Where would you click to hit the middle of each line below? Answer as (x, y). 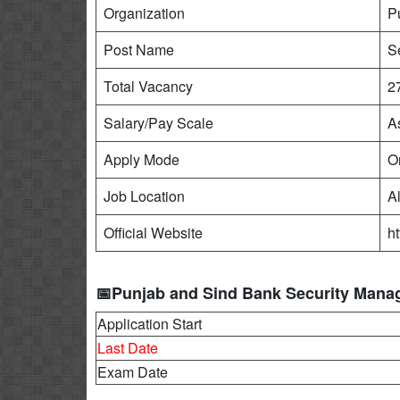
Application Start (150, 324)
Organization (144, 13)
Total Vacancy (148, 86)
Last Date (128, 348)
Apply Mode (142, 159)
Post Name (139, 50)
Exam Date (133, 372)
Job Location (144, 196)
